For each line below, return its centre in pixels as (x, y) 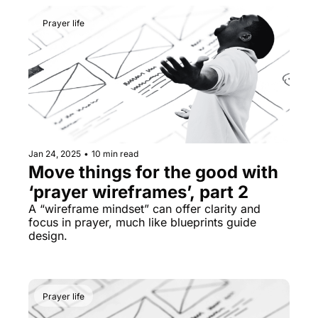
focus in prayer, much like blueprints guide (142, 222)
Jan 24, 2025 (55, 153)
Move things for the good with (153, 172)
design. (48, 235)
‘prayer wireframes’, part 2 (138, 192)
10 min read (115, 153)
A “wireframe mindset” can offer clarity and (144, 208)
